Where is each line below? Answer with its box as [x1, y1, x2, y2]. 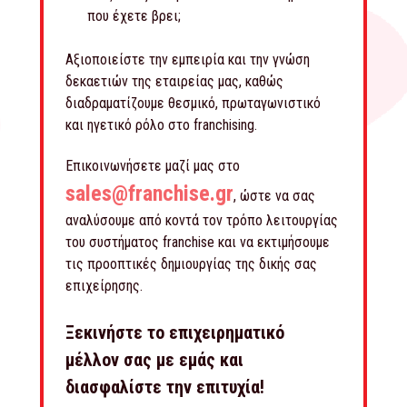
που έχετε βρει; [87, 6, 181, 25]
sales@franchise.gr [65, 180, 233, 206]
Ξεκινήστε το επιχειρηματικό [65, 321, 284, 343]
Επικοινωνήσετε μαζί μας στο [65, 156, 240, 174]
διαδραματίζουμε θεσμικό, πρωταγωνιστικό [65, 94, 321, 112]
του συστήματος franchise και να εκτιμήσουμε [65, 233, 330, 251]
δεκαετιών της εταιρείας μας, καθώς [65, 72, 283, 90]
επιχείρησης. [65, 276, 143, 294]
